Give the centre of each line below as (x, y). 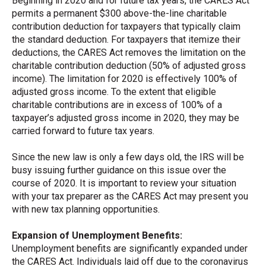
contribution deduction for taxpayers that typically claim (126, 26)
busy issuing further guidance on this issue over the (119, 170)
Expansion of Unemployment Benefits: (97, 236)
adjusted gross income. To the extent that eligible (114, 91)
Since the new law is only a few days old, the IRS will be (128, 157)
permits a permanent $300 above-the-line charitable (119, 13)
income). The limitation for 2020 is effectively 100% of (125, 78)
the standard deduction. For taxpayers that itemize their (126, 39)
